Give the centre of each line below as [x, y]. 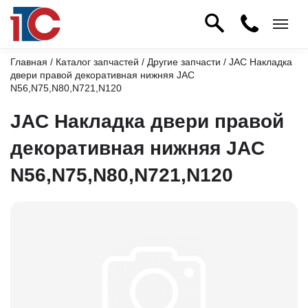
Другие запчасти [184, 62]
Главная [29, 62]
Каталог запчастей [97, 62]
